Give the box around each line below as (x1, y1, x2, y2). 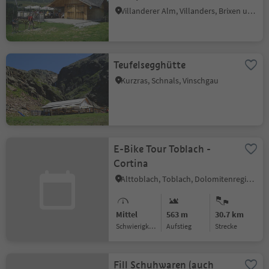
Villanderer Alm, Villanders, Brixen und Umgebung (247, 5, 256, 16)
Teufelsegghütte (113, 59, 186, 71)
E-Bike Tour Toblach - (113, 143, 211, 156)
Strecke (218, 222, 237, 231)
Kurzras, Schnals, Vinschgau (121, 75, 219, 86)
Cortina (113, 157, 149, 170)
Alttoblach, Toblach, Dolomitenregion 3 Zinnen (246, 174, 255, 184)
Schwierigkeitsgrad (119, 222, 150, 231)
